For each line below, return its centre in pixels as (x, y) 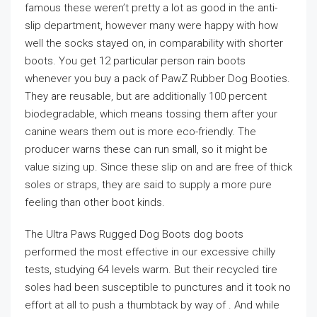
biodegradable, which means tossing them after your (151, 114)
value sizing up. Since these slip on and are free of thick (158, 167)
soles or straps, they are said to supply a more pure (148, 185)
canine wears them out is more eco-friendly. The (140, 132)
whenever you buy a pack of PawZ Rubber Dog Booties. (157, 79)
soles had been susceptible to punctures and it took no (158, 287)
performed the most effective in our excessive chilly (150, 252)
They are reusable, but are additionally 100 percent (146, 96)
